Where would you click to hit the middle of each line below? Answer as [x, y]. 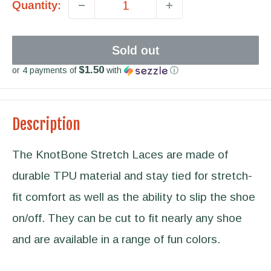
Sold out [135, 50]
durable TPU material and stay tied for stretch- [132, 175]
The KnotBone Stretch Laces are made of [120, 154]
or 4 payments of [45, 70]
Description [46, 124]
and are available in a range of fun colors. [116, 239]
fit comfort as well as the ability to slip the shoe [134, 197]
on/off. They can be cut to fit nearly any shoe [127, 218]
